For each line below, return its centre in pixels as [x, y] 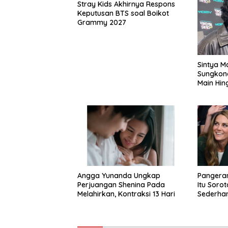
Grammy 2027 [102, 23]
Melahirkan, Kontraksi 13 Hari [126, 194]
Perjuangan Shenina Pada [121, 185]
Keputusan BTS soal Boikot [123, 13]
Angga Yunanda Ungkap [119, 176]
